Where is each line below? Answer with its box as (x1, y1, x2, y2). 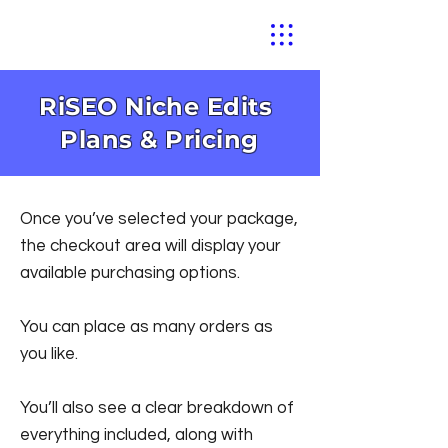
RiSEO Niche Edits (39, 92, 280, 121)
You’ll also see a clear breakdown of (20, 399, 294, 417)
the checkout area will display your (20, 237, 281, 255)
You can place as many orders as (20, 318, 273, 336)
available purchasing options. (20, 264, 240, 282)
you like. (20, 345, 78, 363)
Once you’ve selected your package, (20, 210, 298, 228)
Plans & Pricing (60, 125, 259, 154)
